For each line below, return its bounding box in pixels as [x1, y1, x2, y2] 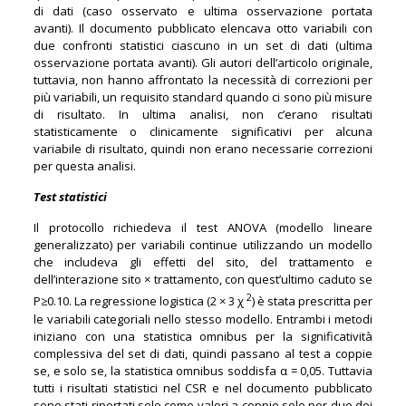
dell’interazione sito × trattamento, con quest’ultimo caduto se [33, 271, 373, 288]
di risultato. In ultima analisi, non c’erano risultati [33, 106, 373, 123]
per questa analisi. [33, 158, 136, 175]
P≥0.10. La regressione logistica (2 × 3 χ [33, 293, 247, 310]
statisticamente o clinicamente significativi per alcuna [33, 123, 373, 140]
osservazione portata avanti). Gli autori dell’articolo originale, [33, 54, 373, 72]
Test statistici [33, 188, 107, 206]
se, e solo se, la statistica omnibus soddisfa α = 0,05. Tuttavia [33, 362, 373, 379]
